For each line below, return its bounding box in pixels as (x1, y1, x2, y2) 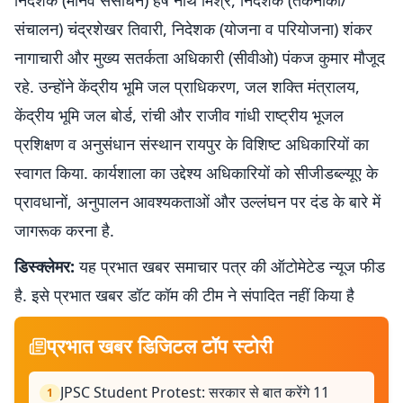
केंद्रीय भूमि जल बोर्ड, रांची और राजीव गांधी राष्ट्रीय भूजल (14, 104, 344, 126)
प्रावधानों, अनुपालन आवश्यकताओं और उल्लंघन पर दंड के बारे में (14, 191, 381, 212)
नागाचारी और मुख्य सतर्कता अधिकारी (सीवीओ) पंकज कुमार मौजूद (14, 47, 385, 68)
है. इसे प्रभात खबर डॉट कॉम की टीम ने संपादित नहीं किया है (14, 284, 354, 306)
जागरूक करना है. (14, 219, 114, 241)
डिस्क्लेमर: (14, 255, 75, 277)
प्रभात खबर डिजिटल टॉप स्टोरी (47, 332, 273, 359)
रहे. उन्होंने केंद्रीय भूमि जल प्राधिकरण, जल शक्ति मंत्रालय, (14, 76, 360, 97)
